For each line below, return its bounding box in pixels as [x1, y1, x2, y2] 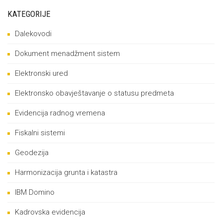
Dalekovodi [15, 29, 52, 38]
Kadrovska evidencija [15, 208, 85, 217]
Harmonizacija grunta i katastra [15, 168, 117, 177]
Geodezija [15, 148, 49, 157]
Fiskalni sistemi [15, 128, 65, 137]
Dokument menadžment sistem [15, 49, 120, 58]
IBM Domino [15, 188, 55, 197]
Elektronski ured [15, 69, 68, 78]
